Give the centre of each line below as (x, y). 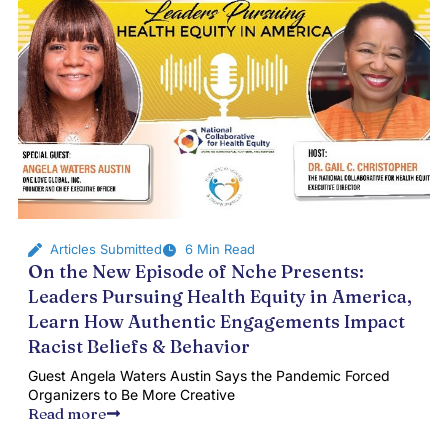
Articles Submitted (106, 249)
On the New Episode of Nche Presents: (195, 271)
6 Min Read (219, 249)
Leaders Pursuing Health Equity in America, (219, 296)
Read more (66, 413)
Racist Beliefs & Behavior (138, 346)
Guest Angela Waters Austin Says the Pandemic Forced (208, 375)
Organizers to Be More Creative (131, 394)
